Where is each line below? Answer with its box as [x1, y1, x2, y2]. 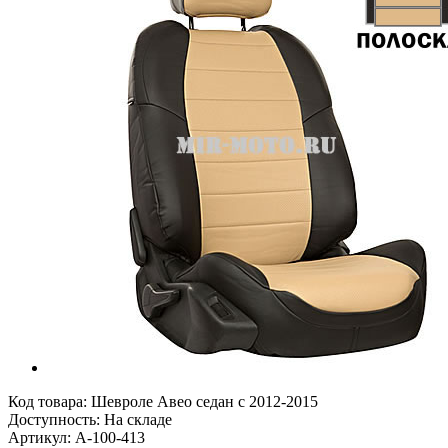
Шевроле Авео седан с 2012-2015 [91, 392, 318, 410]
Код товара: [8, 392, 91, 410]
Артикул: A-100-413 [8, 428, 145, 446]
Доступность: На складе [8, 410, 172, 428]
